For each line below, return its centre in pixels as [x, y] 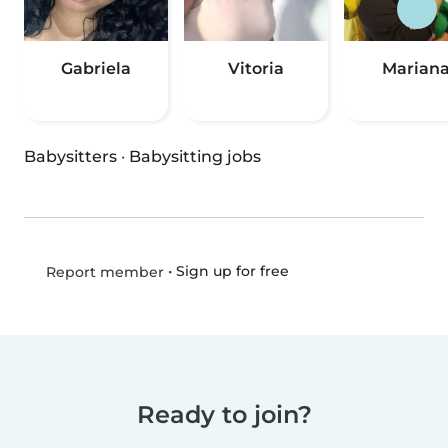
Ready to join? [224, 415]
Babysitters [70, 157]
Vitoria [256, 69]
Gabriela [96, 69]
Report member [102, 272]
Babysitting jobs [195, 157]
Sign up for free [232, 271]
